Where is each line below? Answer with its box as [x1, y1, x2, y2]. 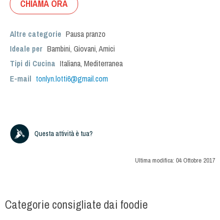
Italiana [60, 58, 81, 69]
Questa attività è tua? [34, 129, 93, 138]
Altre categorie [10, 28, 63, 39]
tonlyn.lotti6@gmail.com [36, 73, 108, 84]
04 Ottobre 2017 [176, 156, 215, 165]
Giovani [74, 43, 96, 54]
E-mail [10, 73, 33, 84]
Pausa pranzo [66, 28, 106, 39]
